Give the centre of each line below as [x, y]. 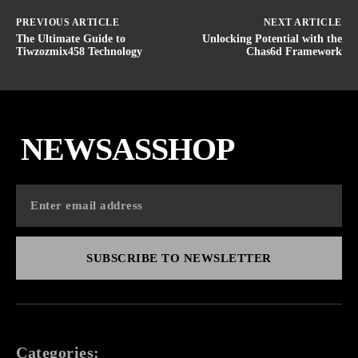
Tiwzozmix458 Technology [79, 51]
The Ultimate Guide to [71, 38]
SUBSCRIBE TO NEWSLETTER [179, 258]
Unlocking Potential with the [272, 38]
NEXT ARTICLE [302, 22]
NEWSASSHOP [127, 149]
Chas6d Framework [294, 51]
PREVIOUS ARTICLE [68, 22]
